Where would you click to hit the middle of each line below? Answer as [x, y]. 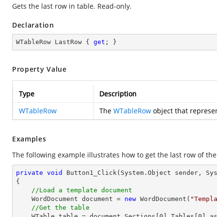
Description [118, 94]
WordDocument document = [78, 199]
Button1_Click [92, 173]
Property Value [39, 69]
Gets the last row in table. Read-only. [72, 6]
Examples [29, 139]
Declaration [33, 25]
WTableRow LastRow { [55, 42]
